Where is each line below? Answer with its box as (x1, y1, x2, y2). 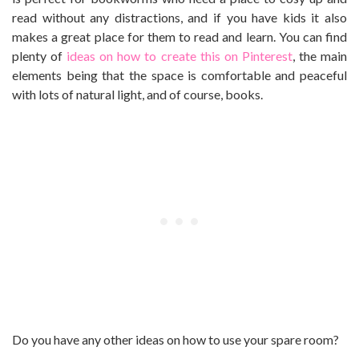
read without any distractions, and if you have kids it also (12, 9, 347, 25)
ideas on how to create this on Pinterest (67, 47, 292, 63)
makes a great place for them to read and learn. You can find (12, 28, 347, 44)
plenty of (12, 47, 67, 63)
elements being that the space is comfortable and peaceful (12, 67, 347, 83)
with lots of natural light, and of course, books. (12, 86, 263, 102)
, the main (292, 47, 348, 63)
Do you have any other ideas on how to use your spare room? (12, 331, 339, 347)
